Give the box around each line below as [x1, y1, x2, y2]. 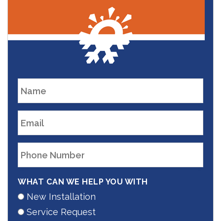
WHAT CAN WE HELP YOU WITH [18, 177, 148, 186]
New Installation [27, 191, 96, 202]
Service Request [27, 207, 96, 217]
